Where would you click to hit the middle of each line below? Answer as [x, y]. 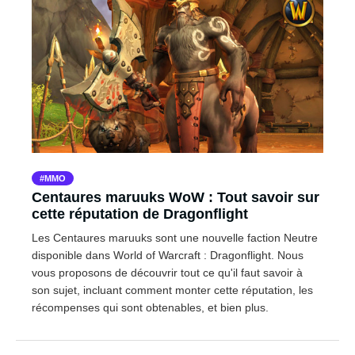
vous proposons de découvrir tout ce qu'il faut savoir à [167, 273]
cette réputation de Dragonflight [140, 214]
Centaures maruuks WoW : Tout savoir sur [176, 198]
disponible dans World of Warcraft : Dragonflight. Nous [168, 256]
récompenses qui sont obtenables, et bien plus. [150, 308]
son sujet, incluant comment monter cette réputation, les [172, 290]
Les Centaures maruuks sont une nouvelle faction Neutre [175, 238]
